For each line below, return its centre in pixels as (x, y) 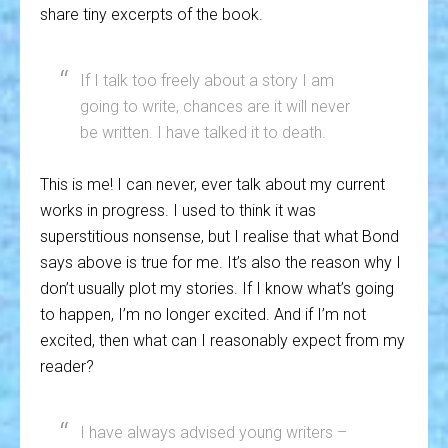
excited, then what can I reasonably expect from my (222, 340)
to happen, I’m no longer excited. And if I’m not (203, 314)
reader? (67, 366)
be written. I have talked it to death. (203, 132)
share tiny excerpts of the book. (151, 14)
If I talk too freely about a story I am (207, 80)
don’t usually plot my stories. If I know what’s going (217, 288)
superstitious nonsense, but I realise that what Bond (219, 236)
